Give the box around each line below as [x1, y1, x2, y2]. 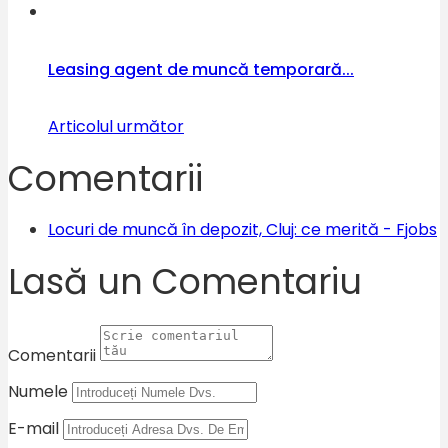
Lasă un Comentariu [8, 257, 362, 307]
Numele [8, 380, 68, 404]
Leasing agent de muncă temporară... [48, 57, 354, 81]
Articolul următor [48, 114, 184, 138]
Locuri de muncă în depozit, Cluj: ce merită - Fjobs [48, 218, 437, 241]
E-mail [8, 417, 59, 441]
